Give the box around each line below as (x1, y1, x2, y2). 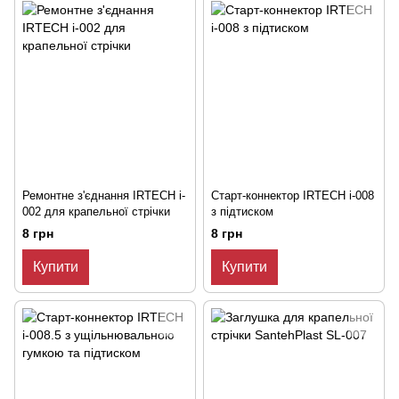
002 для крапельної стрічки (22, 205, 170, 219)
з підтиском (211, 205, 273, 219)
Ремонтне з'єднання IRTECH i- (22, 189, 185, 203)
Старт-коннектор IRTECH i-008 (211, 189, 374, 203)
